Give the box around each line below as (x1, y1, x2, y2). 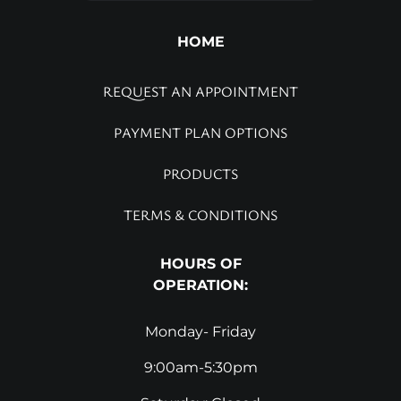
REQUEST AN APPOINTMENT (103, 81, 298, 101)
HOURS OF (159, 255, 242, 272)
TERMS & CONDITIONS (124, 205, 277, 225)
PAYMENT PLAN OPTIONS (114, 123, 287, 142)
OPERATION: (153, 277, 248, 294)
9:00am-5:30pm (143, 359, 258, 376)
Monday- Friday (145, 323, 256, 340)
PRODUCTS (163, 164, 238, 183)
